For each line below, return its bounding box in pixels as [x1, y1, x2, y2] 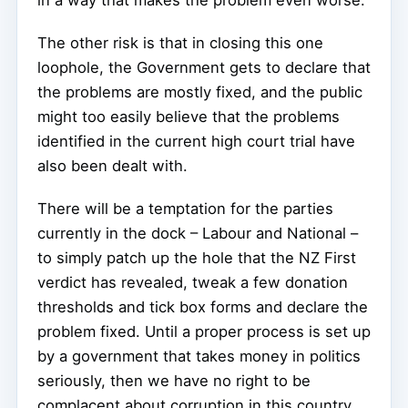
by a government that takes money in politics [37, 347, 361, 366]
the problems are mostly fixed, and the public [37, 83, 362, 102]
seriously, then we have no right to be [37, 372, 311, 391]
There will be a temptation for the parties [37, 199, 333, 219]
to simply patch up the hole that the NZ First [37, 249, 356, 268]
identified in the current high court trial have [37, 132, 355, 151]
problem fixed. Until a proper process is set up [37, 322, 371, 342]
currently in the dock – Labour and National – [37, 224, 358, 243]
